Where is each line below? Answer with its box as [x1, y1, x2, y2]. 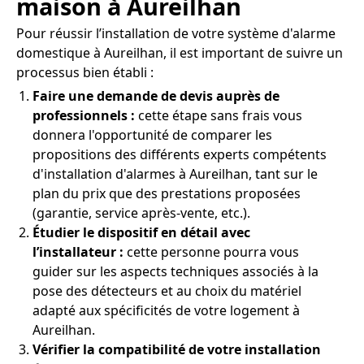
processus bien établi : [16, 63, 154, 82]
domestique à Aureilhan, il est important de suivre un [16, 44, 343, 63]
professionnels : [32, 106, 135, 125]
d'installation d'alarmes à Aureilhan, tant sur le [32, 165, 318, 184]
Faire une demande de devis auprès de [32, 87, 279, 106]
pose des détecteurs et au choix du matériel [32, 282, 301, 301]
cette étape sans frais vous [135, 106, 302, 125]
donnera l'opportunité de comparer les [32, 126, 272, 145]
